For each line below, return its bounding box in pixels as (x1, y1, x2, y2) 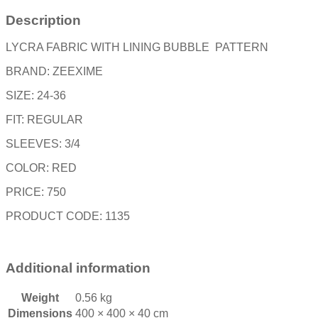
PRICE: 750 (6, 186, 66, 199)
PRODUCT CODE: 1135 (6, 210, 130, 223)
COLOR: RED (6, 162, 77, 175)
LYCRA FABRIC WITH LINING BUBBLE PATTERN (6, 41, 268, 54)
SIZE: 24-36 (6, 89, 66, 102)
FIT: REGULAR (6, 114, 83, 126)
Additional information (6, 261, 150, 276)
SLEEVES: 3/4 (6, 138, 80, 150)
